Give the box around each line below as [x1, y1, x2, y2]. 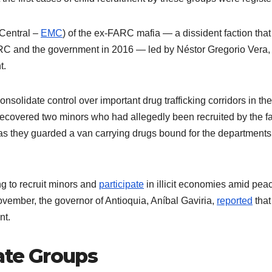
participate [99, 179, 144, 190]
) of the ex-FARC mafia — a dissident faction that [63, 28, 271, 39]
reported [217, 195, 253, 206]
